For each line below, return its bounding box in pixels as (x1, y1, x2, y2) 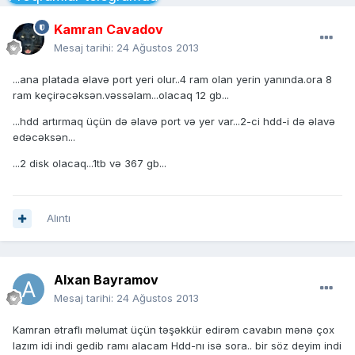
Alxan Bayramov (54, 272, 158, 288)
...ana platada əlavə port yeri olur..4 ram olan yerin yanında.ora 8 (13, 73, 332, 86)
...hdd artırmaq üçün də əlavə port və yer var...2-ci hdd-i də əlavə (13, 115, 335, 128)
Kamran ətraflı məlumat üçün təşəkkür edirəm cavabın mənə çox (13, 323, 334, 337)
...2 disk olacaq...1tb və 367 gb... (13, 157, 166, 170)
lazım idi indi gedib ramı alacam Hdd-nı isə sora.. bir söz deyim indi (13, 339, 342, 353)
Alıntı (47, 212, 71, 225)
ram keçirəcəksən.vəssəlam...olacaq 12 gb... (13, 89, 229, 102)
